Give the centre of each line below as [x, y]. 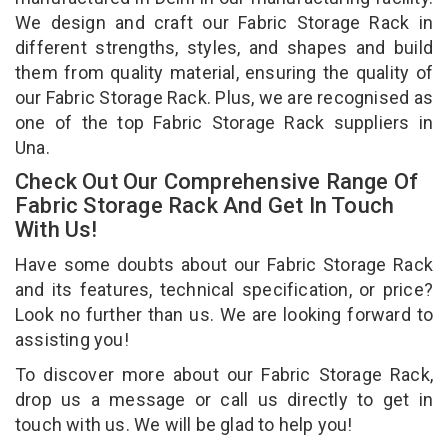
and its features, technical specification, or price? [224, 289]
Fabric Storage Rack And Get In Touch [205, 205]
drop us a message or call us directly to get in [224, 399]
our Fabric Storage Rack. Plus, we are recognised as [224, 97]
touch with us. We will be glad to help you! [186, 424]
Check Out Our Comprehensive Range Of [217, 181]
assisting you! [74, 339]
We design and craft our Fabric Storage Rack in [224, 22]
